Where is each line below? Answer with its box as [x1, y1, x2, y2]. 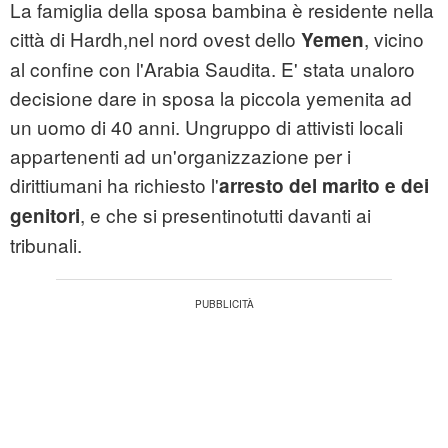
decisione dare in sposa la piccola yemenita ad [10, 83, 412, 111]
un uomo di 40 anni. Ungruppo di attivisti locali [10, 112, 403, 140]
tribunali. [10, 230, 82, 258]
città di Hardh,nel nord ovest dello [10, 24, 301, 52]
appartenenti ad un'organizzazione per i [10, 141, 351, 169]
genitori [10, 201, 80, 229]
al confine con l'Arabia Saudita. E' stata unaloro [10, 54, 415, 82]
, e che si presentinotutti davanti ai [80, 200, 371, 228]
